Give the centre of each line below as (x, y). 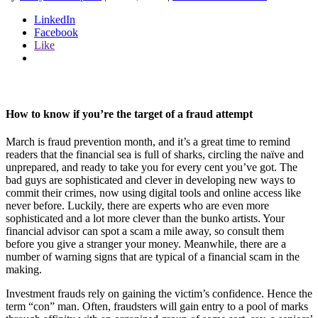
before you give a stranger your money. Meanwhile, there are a (146, 244)
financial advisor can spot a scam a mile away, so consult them (145, 231)
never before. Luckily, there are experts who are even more (137, 206)
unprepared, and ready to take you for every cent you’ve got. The (152, 168)
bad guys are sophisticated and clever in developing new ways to (150, 180)
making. (24, 270)
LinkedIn (55, 20)
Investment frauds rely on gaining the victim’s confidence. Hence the (159, 294)
